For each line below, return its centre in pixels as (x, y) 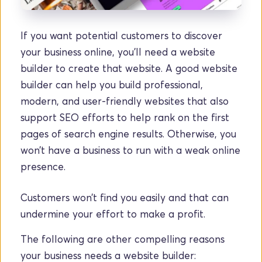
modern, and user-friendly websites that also (125, 101)
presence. (44, 166)
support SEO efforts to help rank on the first (125, 117)
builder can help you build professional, (112, 85)
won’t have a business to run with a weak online (130, 150)
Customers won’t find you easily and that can (125, 197)
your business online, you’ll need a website (118, 52)
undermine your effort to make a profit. (113, 214)
